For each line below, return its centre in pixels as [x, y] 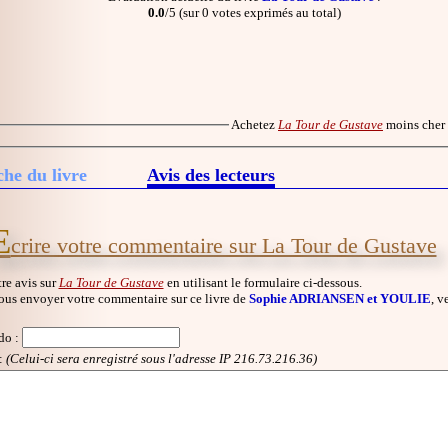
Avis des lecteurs [210, 174]
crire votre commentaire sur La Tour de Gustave [223, 245]
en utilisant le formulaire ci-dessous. [262, 282]
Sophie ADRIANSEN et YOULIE [339, 298]
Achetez [254, 124]
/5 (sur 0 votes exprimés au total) [253, 12]
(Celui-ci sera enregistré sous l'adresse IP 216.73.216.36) [161, 359]
